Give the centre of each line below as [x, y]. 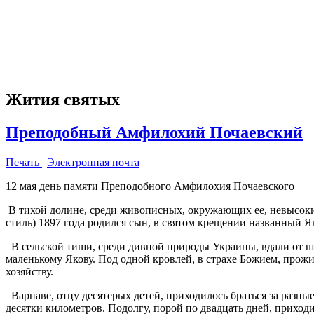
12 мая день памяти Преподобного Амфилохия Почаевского [150, 186]
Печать [24, 163]
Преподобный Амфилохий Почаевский [154, 133]
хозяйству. [29, 272]
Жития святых [63, 100]
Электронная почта [93, 163]
